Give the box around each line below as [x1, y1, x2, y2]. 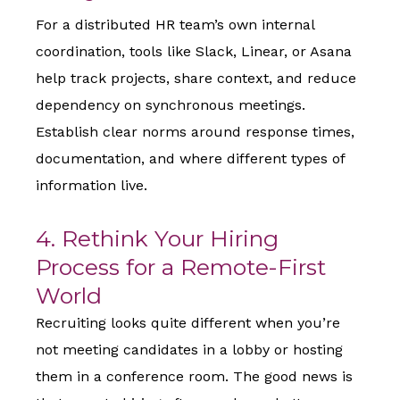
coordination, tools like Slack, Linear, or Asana [36, 43, 352, 61]
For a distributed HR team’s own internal [36, 16, 314, 34]
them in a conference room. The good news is [36, 368, 353, 386]
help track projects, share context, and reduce [36, 70, 356, 87]
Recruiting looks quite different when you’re [36, 314, 340, 332]
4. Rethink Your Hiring [36, 225, 279, 253]
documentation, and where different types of [36, 150, 345, 168]
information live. [36, 177, 147, 195]
